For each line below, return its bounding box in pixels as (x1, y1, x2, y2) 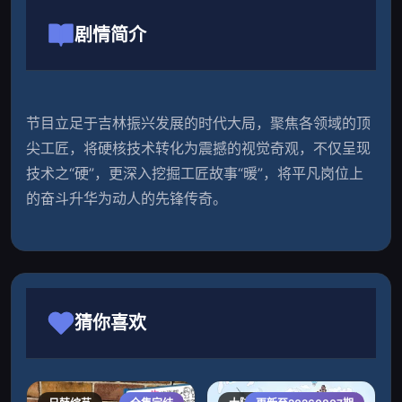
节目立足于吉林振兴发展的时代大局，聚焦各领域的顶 (26, 114, 371, 132)
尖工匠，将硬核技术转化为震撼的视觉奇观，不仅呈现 (26, 139, 371, 157)
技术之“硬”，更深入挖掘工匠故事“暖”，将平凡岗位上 (26, 164, 363, 182)
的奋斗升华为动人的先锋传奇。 (26, 189, 227, 207)
